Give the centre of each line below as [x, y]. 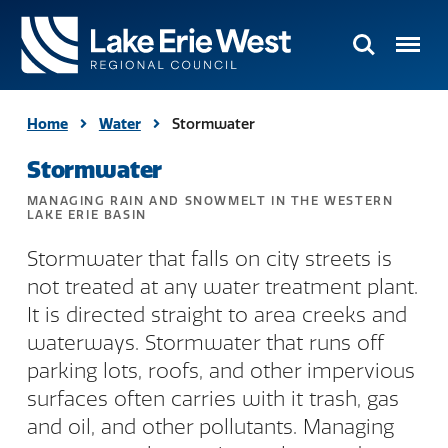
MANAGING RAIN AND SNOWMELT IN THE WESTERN [210, 201]
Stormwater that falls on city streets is [209, 259]
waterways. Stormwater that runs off [205, 343]
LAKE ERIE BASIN [86, 215]
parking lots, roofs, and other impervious [220, 371]
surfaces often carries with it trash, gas [212, 399]
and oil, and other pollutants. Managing [210, 427]
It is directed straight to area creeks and [216, 315]
